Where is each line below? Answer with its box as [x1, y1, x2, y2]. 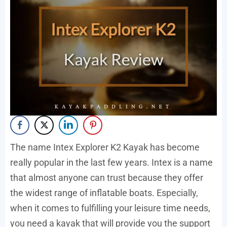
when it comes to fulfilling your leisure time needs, [10, 202, 210, 213]
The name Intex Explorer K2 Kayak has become [10, 141, 200, 153]
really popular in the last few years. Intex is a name [10, 157, 213, 168]
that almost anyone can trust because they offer [10, 172, 203, 183]
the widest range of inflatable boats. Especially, [10, 187, 198, 198]
